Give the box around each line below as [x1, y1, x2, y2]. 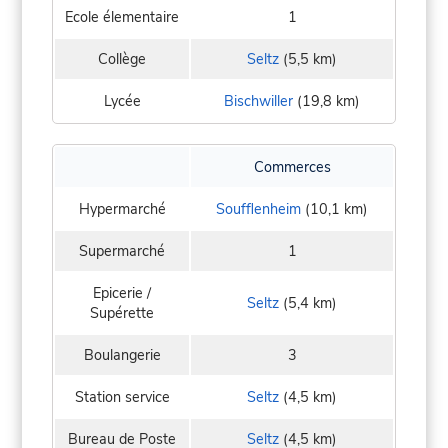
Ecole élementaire [65, 7, 179, 28]
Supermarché [79, 241, 165, 262]
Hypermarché [78, 199, 166, 220]
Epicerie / [93, 283, 151, 304]
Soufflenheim [216, 199, 301, 220]
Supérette [90, 303, 154, 324]
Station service [74, 387, 170, 408]
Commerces [253, 157, 331, 178]
